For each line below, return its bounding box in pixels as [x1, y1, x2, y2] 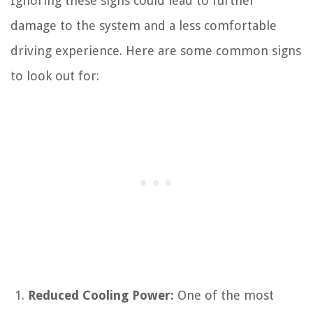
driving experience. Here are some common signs [10, 43, 301, 58]
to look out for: [10, 68, 99, 83]
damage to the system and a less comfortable [10, 17, 277, 33]
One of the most [174, 287, 274, 303]
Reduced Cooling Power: [28, 287, 174, 303]
